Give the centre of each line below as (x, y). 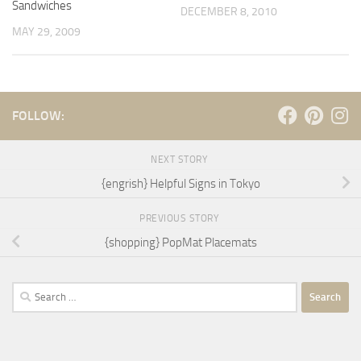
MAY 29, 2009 (46, 32)
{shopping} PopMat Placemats (180, 242)
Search (28, 290)
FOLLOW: (38, 115)
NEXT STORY (180, 159)
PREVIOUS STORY (180, 218)
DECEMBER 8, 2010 (229, 12)
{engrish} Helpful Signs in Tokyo (180, 183)
